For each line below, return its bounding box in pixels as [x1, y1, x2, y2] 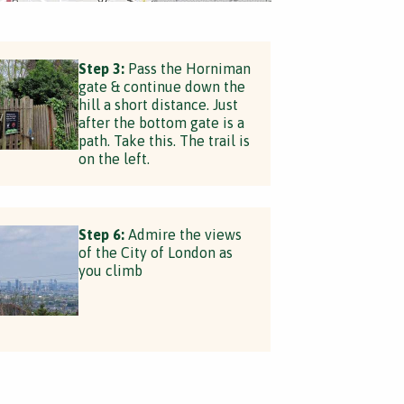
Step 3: [78, 60, 124, 77]
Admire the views [124, 226, 242, 243]
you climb [78, 262, 142, 279]
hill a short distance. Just [78, 96, 238, 113]
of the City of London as [78, 244, 233, 261]
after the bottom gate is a [78, 115, 244, 131]
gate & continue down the [78, 78, 245, 95]
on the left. [78, 151, 150, 167]
